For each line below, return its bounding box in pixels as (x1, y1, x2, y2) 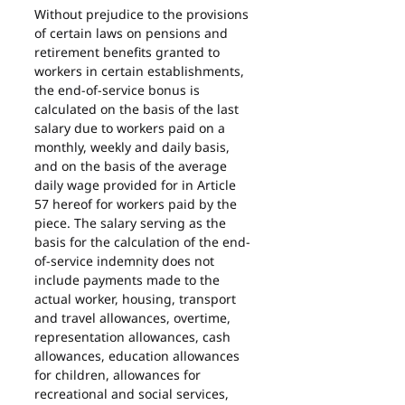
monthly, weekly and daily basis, (34, 138, 233, 155)
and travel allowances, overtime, (34, 309, 234, 326)
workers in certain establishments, (34, 62, 248, 80)
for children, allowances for (34, 366, 204, 383)
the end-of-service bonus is (34, 81, 203, 99)
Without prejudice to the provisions (34, 5, 252, 23)
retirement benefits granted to (34, 43, 223, 61)
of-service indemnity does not (34, 252, 218, 269)
